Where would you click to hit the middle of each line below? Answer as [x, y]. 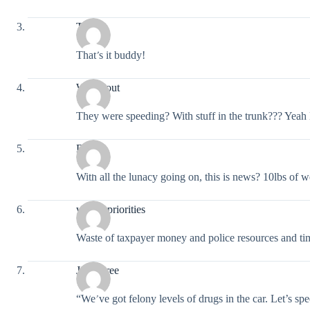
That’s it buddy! [111, 55]
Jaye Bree [98, 270]
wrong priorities [111, 209]
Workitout [98, 87]
